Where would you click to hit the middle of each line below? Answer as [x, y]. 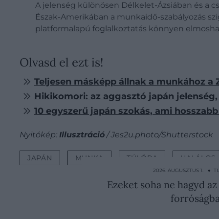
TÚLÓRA [142, 158]
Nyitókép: [39, 134]
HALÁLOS [198, 158]
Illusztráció [82, 134]
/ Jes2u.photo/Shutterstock [159, 134]
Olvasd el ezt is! [61, 62]
